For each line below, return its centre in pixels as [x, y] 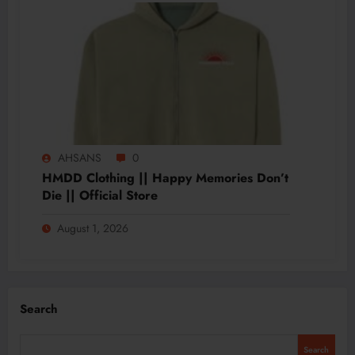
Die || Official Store [100, 196]
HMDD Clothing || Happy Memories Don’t [165, 178]
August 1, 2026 [93, 229]
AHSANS [80, 158]
